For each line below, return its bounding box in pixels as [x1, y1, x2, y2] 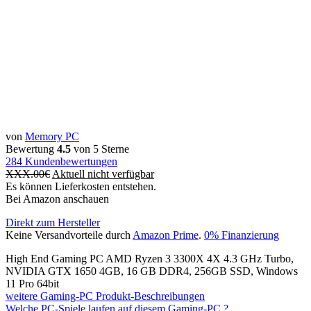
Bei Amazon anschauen [6, 192, 109, 205]
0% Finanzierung [204, 228, 279, 241]
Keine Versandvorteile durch [6, 228, 133, 241]
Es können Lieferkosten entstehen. [6, 180, 156, 192]
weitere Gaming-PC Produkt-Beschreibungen [6, 289, 205, 302]
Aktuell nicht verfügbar [52, 167, 154, 180]
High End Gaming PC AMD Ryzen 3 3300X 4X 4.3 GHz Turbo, [6, 252, 294, 264]
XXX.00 [6, 167, 44, 180]
